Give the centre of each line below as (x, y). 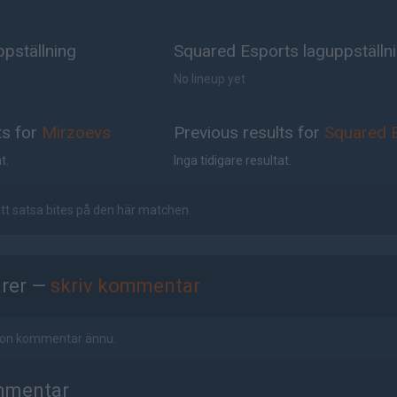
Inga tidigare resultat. (233, 160)
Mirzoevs (76, 132)
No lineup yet (210, 79)
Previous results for (249, 132)
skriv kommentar (125, 286)
